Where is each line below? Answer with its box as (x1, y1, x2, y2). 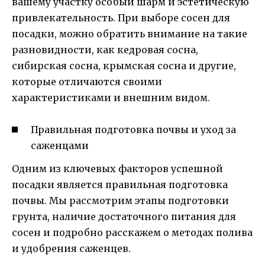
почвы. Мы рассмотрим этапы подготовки (12, 194, 229, 206)
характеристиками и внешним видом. (12, 92, 210, 104)
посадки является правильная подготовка (12, 178, 228, 190)
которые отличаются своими (12, 76, 162, 88)
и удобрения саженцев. (12, 242, 131, 254)
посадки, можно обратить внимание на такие (12, 28, 247, 40)
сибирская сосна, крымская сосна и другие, (12, 60, 236, 72)
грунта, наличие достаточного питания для (12, 210, 236, 222)
